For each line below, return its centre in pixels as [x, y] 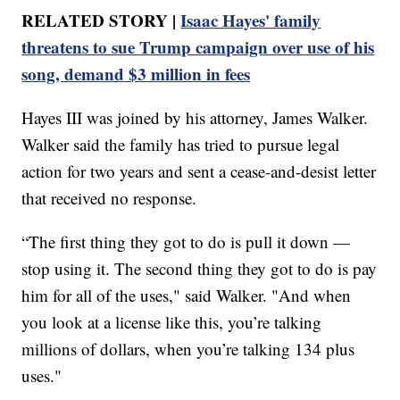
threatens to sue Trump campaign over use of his [198, 46]
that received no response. [109, 197]
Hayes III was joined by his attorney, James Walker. [195, 117]
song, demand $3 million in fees [136, 73]
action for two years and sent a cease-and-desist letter [199, 171]
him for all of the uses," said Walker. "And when [187, 295]
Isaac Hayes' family [251, 20]
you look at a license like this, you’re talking [172, 321]
